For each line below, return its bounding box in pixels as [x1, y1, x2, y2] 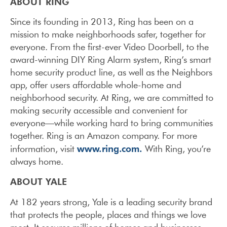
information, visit [10, 142, 77, 155]
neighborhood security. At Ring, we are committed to [10, 91, 213, 103]
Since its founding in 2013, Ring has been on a [10, 15, 194, 27]
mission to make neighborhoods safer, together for [10, 28, 206, 40]
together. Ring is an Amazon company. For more [10, 129, 197, 141]
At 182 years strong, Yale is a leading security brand [10, 196, 212, 208]
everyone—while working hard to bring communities [10, 117, 213, 129]
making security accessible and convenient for [10, 104, 187, 116]
